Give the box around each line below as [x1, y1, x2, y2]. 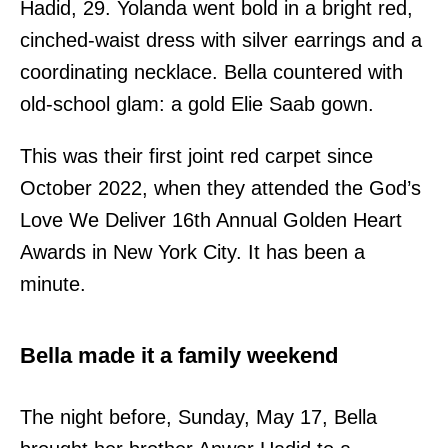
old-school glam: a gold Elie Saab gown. [20, 92, 374, 115]
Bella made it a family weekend [20, 342, 338, 368]
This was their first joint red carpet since [20, 144, 373, 167]
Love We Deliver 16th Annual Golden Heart [20, 208, 402, 231]
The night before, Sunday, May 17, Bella [20, 405, 377, 428]
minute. [20, 272, 86, 295]
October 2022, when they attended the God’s [20, 176, 421, 199]
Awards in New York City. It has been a [20, 240, 365, 263]
